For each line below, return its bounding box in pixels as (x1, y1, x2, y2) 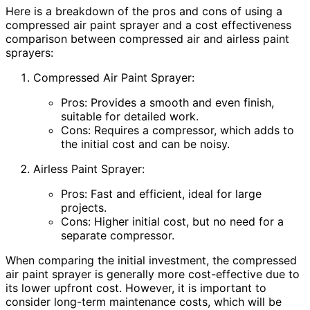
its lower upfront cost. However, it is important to (6, 281, 266, 295)
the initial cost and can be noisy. (61, 137, 230, 152)
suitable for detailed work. (61, 109, 199, 124)
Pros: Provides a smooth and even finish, (61, 95, 274, 110)
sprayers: (6, 46, 53, 60)
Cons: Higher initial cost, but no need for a (61, 215, 284, 229)
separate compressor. (61, 228, 174, 243)
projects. (61, 201, 107, 215)
